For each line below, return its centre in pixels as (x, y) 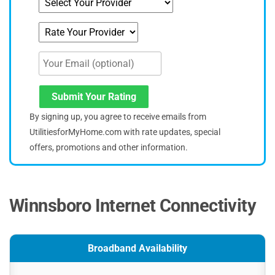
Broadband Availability (137, 249)
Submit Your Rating (94, 97)
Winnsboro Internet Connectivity (133, 206)
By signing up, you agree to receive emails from (118, 117)
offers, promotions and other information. (109, 148)
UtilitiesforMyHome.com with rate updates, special (125, 132)
